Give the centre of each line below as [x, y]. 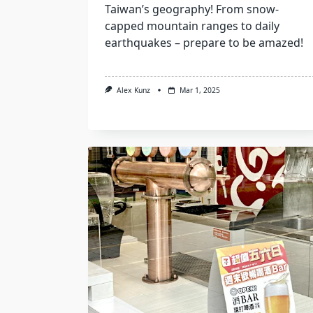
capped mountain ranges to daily [192, 26]
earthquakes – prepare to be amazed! [204, 43]
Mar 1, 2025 [199, 90]
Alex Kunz [133, 90]
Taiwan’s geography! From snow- [192, 9]
